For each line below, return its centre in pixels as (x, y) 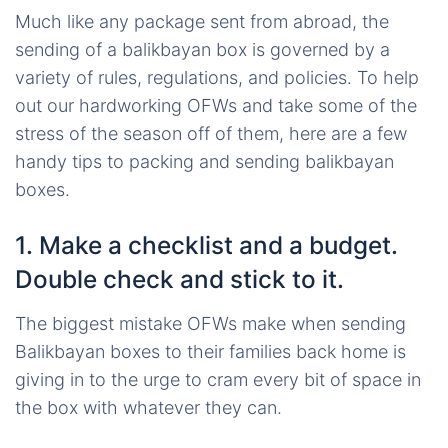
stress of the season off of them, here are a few (211, 133)
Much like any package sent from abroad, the (202, 21)
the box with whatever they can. (148, 407)
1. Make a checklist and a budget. (206, 245)
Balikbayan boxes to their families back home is (210, 351)
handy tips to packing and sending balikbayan (204, 161)
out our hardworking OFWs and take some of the (216, 105)
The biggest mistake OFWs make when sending (210, 323)
